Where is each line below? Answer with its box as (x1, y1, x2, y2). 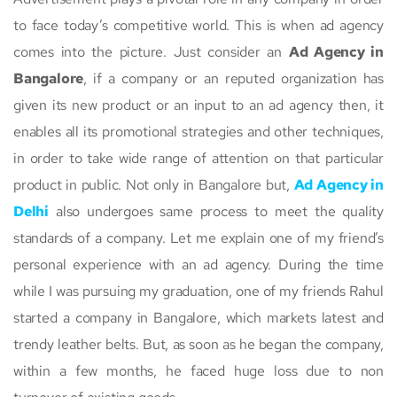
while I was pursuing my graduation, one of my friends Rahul (13, 282, 384, 300)
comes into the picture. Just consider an (13, 43, 289, 61)
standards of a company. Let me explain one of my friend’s (13, 229, 384, 247)
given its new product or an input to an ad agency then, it (13, 96, 384, 114)
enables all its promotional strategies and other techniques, (13, 122, 384, 141)
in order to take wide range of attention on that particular (13, 149, 384, 167)
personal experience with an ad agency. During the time (13, 255, 384, 274)
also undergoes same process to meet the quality (49, 202, 384, 221)
